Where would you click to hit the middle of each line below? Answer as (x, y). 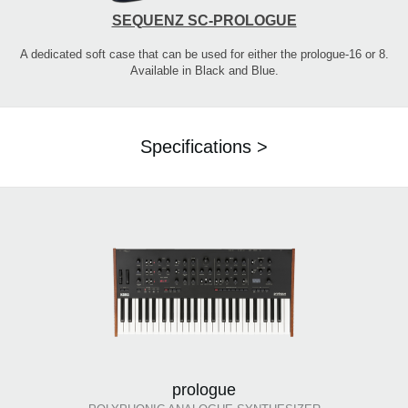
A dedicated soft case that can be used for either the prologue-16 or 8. (204, 55)
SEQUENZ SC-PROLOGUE (204, 21)
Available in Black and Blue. (204, 71)
